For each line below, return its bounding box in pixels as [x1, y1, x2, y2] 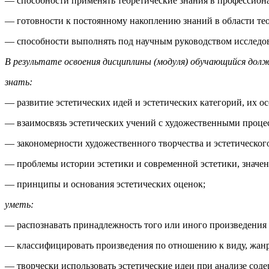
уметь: [5, 199, 34, 210]
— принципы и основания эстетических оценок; [5, 178, 205, 189]
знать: [5, 76, 32, 87]
